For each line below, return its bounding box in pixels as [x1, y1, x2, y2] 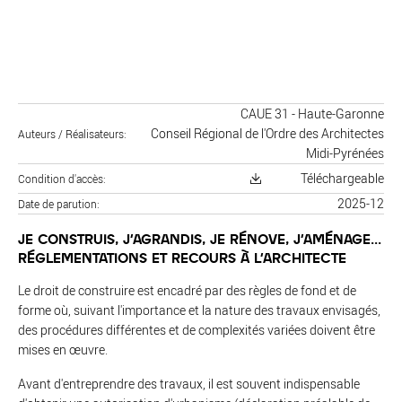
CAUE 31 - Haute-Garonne [240, 105, 384, 122]
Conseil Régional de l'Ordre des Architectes [151, 125, 384, 142]
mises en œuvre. [18, 341, 108, 358]
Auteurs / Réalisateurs [18, 127, 124, 141]
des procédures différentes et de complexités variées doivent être [18, 321, 375, 338]
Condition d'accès [18, 171, 103, 186]
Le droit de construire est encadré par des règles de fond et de [18, 282, 356, 299]
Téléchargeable [301, 170, 384, 187]
